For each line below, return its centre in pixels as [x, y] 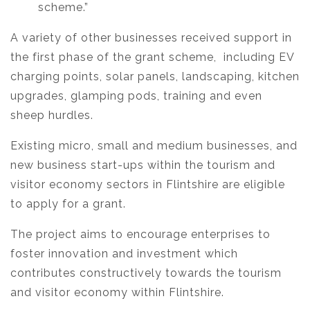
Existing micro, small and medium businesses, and [154, 145]
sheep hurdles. [52, 115]
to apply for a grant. [68, 203]
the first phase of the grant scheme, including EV [152, 57]
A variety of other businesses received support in [151, 37]
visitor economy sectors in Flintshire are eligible [148, 184]
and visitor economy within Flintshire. [117, 292]
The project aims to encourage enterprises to [140, 234]
